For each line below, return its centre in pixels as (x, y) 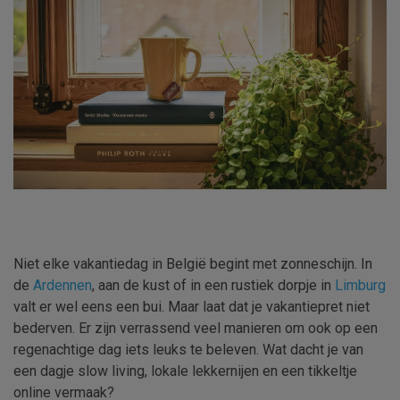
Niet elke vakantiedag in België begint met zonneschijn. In (193, 264)
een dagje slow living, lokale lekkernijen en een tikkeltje (185, 371)
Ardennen (62, 286)
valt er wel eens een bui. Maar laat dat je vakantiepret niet (192, 307)
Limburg (360, 286)
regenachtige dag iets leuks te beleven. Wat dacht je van (188, 350)
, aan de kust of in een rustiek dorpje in (213, 286)
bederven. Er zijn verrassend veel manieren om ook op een (196, 329)
